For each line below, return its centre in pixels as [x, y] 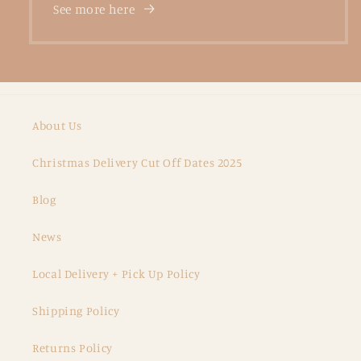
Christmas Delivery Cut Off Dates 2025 [137, 163]
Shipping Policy [76, 311]
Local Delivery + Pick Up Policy [116, 274]
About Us [58, 126]
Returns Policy [73, 348]
